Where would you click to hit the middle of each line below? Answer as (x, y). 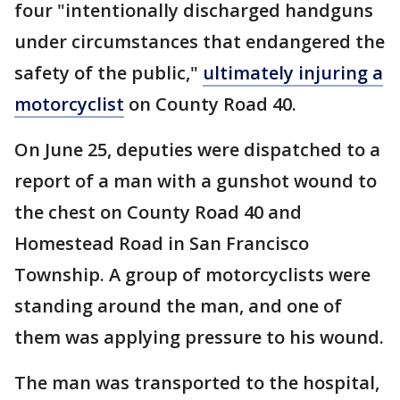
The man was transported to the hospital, (197, 383)
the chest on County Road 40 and (158, 212)
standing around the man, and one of (178, 306)
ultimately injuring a (293, 73)
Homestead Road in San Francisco (162, 244)
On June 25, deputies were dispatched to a (197, 150)
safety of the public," (108, 73)
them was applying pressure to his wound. (199, 337)
